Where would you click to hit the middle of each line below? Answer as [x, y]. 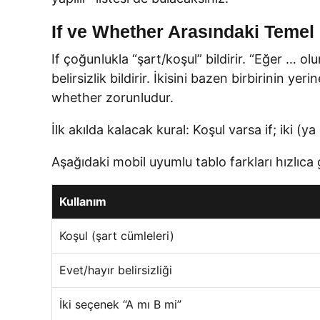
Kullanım [83, 201]
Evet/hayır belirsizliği [116, 270]
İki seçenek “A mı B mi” [120, 304]
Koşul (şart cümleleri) [117, 236]
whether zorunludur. [112, 97]
